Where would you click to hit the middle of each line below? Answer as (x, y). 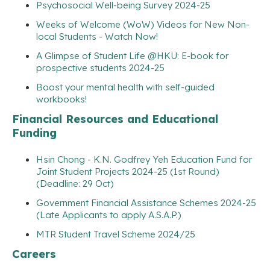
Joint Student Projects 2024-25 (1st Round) (128, 171)
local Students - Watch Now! (97, 36)
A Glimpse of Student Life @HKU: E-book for (132, 55)
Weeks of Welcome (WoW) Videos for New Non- (143, 24)
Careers (34, 254)
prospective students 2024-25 (100, 67)
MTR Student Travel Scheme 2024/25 (116, 234)
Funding (34, 133)
